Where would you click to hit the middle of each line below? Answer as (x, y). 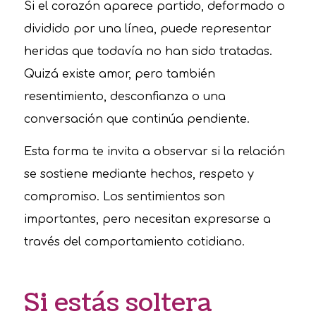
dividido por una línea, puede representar (147, 29)
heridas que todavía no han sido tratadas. (148, 52)
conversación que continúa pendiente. (136, 120)
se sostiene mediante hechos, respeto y (139, 174)
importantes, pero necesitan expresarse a (147, 219)
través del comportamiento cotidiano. (134, 242)
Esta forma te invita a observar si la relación (154, 151)
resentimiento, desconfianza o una (124, 97)
